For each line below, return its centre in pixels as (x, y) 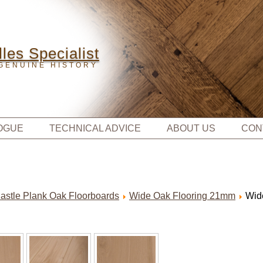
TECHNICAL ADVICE (95, 128)
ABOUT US (191, 128)
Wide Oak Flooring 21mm (182, 196)
